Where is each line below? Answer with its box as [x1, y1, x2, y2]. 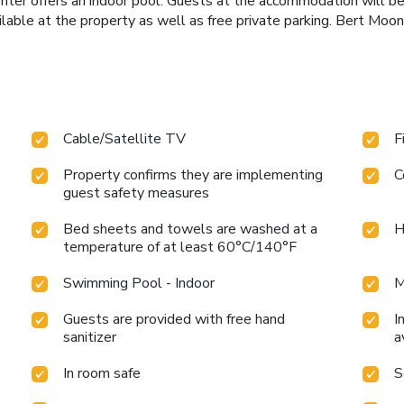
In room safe [63, 363, 142, 384]
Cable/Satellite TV [63, 129, 187, 150]
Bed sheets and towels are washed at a [63, 219, 318, 240]
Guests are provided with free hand [63, 309, 286, 330]
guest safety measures [63, 183, 210, 204]
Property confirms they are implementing [63, 165, 324, 186]
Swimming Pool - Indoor [63, 273, 216, 294]
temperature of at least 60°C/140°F [63, 237, 298, 258]
